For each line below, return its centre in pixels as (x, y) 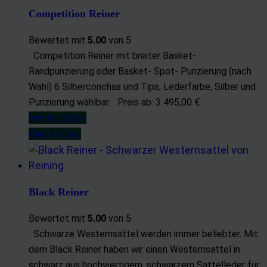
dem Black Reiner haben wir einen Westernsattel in (134, 249)
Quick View (55, 133)
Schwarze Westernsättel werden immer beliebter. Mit (143, 234)
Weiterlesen (58, 117)
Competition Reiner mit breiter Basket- (112, 55)
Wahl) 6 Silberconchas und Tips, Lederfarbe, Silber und (142, 86)
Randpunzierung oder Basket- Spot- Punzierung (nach (140, 71)
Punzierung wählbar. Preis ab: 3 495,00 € (117, 102)
